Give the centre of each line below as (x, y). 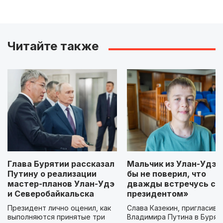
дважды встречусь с (171, 183)
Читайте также (53, 46)
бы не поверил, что (167, 173)
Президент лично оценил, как (59, 208)
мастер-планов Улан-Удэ (61, 183)
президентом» (158, 193)
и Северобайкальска (51, 193)
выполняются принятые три (56, 217)
